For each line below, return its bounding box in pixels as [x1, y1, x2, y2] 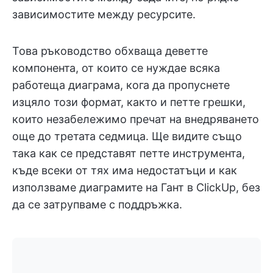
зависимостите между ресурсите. [12, 8, 196, 21]
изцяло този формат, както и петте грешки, [12, 96, 246, 108]
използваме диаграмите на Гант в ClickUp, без [12, 181, 260, 194]
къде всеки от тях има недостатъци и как [12, 164, 237, 177]
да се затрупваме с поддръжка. [12, 198, 182, 211]
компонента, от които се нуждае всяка [12, 62, 220, 74]
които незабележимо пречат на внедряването [12, 113, 259, 126]
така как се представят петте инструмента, [12, 147, 245, 160]
